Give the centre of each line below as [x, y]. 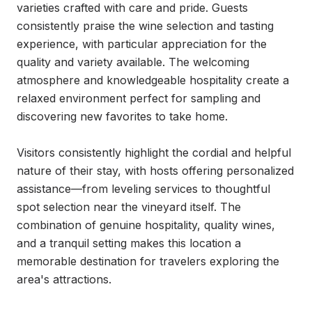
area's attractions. [64, 279]
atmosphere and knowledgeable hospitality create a [153, 80]
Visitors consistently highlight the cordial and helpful [154, 153]
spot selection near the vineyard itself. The [129, 207]
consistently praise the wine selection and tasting [145, 26]
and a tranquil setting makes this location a [129, 243]
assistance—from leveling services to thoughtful [143, 189]
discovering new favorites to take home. [122, 116]
